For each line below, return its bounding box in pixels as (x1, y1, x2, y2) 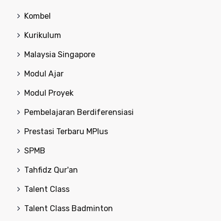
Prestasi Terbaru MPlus (24, 126, 108, 136)
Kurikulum (24, 30, 61, 40)
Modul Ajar (24, 69, 64, 78)
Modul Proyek (24, 88, 74, 98)
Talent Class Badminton (24, 203, 113, 213)
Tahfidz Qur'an (24, 165, 78, 175)
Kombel (24, 11, 51, 21)
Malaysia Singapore (24, 49, 95, 59)
